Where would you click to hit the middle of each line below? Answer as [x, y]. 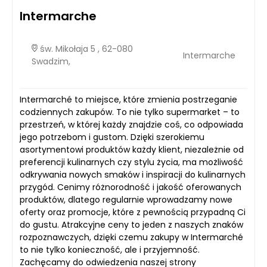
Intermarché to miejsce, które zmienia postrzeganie [128, 100]
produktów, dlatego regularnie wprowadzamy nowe [126, 200]
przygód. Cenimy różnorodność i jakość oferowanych [131, 187]
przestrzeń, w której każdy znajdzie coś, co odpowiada [131, 125]
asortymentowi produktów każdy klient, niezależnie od [132, 150]
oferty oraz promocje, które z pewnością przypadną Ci [133, 212]
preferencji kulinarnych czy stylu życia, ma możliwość [131, 162]
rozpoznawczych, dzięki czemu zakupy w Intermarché [131, 237]
